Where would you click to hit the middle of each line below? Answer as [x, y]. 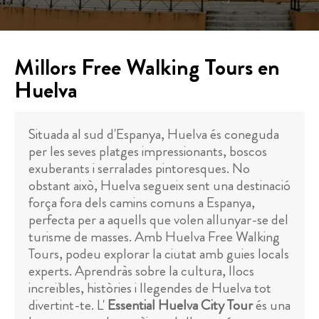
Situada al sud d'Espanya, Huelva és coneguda [154, 134]
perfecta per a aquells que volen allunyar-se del [158, 220]
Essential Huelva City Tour [180, 305]
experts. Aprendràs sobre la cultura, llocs [141, 271]
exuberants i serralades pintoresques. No [139, 168]
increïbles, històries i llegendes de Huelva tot [150, 288]
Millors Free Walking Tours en [147, 67]
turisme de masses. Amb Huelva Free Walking [154, 237]
